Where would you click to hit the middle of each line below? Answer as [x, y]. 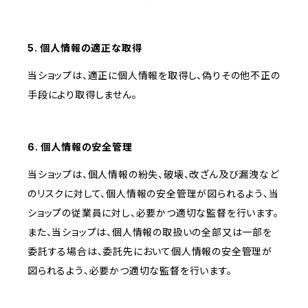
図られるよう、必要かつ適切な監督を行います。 [130, 271]
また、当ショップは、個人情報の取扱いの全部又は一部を [150, 232]
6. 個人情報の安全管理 [80, 147]
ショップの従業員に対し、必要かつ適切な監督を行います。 [153, 213]
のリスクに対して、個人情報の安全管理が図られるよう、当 [153, 194]
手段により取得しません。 [82, 95]
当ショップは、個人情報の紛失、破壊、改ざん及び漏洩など [153, 175]
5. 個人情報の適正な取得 [85, 48]
